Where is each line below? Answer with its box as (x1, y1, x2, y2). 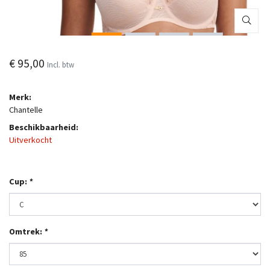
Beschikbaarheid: (9, 122, 78, 133)
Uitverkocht (9, 134, 52, 145)
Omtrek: (9, 225, 44, 237)
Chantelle (9, 104, 43, 115)
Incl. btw (47, 60, 74, 69)
